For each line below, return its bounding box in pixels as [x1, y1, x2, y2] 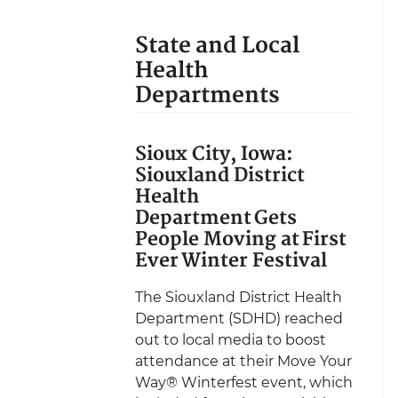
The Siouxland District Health [135, 288, 342, 306]
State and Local [135, 28, 299, 64]
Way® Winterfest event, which [135, 373, 353, 391]
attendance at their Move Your [135, 352, 352, 370]
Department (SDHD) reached [135, 309, 343, 327]
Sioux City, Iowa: [135, 139, 300, 171]
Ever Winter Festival [135, 245, 327, 277]
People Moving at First [135, 224, 346, 256]
